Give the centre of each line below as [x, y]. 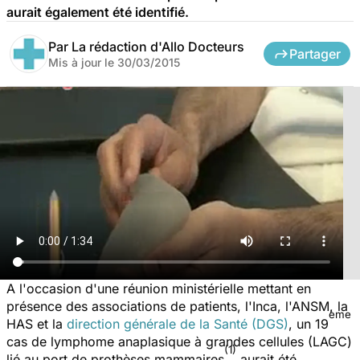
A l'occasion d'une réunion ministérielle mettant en [159, 288]
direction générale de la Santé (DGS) [178, 323]
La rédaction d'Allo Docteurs [158, 46]
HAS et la [37, 323]
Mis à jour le [83, 62]
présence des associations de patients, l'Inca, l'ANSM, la [177, 306]
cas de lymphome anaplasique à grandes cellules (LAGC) [179, 341]
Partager [315, 53]
